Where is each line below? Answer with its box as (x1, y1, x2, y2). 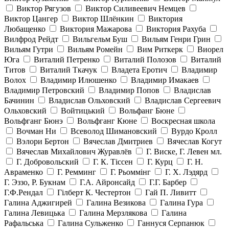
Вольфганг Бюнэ (4, 117, 63, 126)
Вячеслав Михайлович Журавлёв (16, 147, 132, 156)
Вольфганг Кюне (77, 117, 137, 126)
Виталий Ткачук (40, 65, 97, 75)
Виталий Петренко (34, 55, 100, 64)
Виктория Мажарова (60, 25, 132, 34)
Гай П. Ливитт (145, 188, 196, 197)
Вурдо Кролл (171, 127, 217, 136)
